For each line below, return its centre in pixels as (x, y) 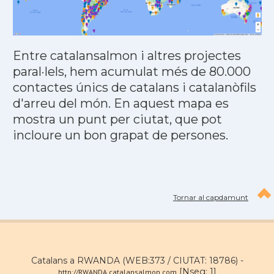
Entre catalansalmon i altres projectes (127, 56)
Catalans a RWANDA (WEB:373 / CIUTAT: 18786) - (137, 261)
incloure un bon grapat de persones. (120, 135)
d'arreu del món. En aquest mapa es (120, 104)
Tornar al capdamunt (211, 197)
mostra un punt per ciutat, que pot (117, 120)
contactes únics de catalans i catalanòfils (134, 88)
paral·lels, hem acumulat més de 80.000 (131, 72)
